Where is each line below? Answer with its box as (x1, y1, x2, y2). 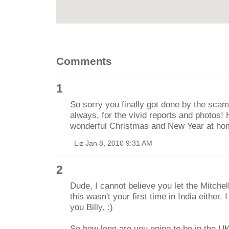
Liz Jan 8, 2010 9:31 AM (70, 139, 152, 148)
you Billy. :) (70, 201, 113, 212)
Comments (56, 55, 112, 67)
